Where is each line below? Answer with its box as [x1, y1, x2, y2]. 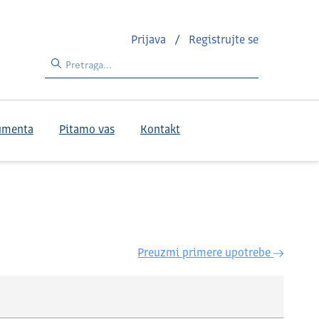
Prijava [131, 34, 169, 46]
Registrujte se [189, 34, 259, 46]
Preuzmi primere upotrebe [137, 248, 274, 259]
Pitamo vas [58, 125, 115, 136]
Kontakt [140, 125, 180, 136]
